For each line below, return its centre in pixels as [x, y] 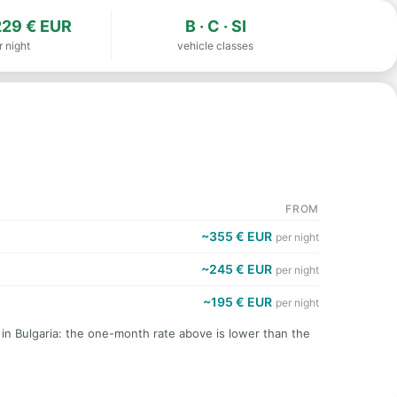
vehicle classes [216, 46]
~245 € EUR [237, 269]
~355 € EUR [237, 236]
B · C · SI [215, 26]
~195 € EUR [237, 302]
